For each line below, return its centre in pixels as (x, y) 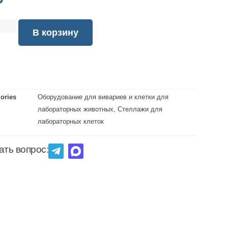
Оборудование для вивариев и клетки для (103, 97)
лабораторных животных (76, 109)
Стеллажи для (140, 109)
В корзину (55, 33)
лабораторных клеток (71, 121)
